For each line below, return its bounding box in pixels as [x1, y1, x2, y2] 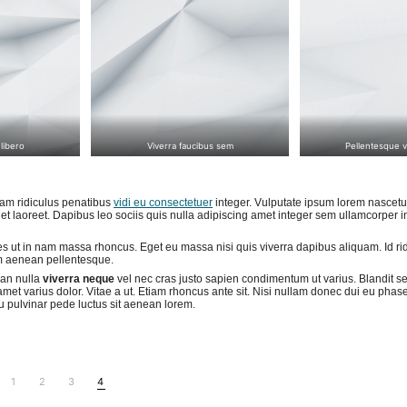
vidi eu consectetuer [114, 196, 213, 210]
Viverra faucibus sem [146, 140, 233, 151]
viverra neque [43, 273, 114, 286]
